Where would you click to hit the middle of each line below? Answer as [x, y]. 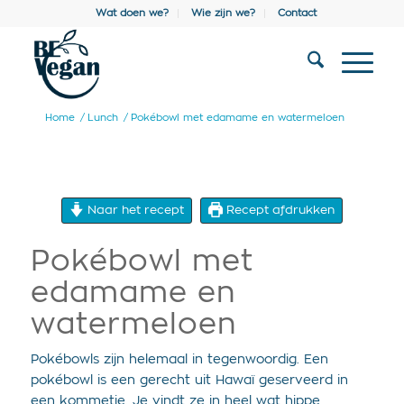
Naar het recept [133, 210]
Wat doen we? [133, 13]
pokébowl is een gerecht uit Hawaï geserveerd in [189, 381]
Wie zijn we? [224, 13]
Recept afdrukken [279, 210]
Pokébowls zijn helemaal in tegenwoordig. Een [179, 360]
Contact [298, 13]
